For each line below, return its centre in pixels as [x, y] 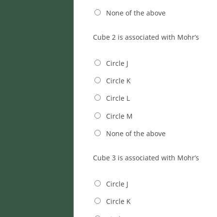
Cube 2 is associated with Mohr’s [146, 37]
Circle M [119, 116]
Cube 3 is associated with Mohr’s [146, 158]
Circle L [118, 98]
